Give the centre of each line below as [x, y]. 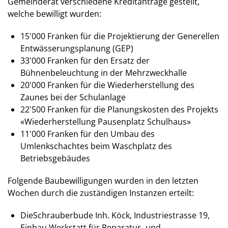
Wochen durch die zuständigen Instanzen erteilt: [101, 193]
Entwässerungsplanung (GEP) [77, 49]
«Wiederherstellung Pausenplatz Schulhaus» [106, 122]
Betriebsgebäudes [55, 159]
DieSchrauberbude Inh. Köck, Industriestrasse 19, [115, 216]
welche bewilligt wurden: [54, 14]
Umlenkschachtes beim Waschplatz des [96, 146]
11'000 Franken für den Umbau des [88, 134]
